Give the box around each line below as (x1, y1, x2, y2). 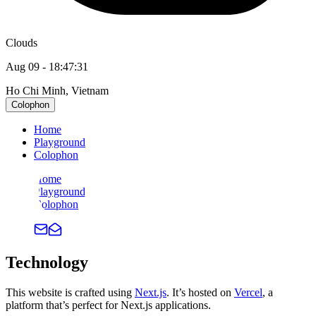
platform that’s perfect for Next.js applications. (6, 298, 211, 311)
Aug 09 (6, 61, 39, 73)
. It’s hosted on (166, 286, 231, 298)
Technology (6, 253, 88, 272)
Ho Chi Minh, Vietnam (6, 85, 109, 97)
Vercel (234, 286, 262, 298)
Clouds (6, 37, 37, 49)
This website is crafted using (6, 286, 132, 298)
